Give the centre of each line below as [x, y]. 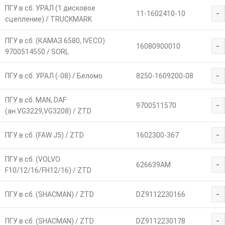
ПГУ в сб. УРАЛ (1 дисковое [50, 8]
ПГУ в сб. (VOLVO [32, 159]
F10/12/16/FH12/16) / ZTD [48, 170]
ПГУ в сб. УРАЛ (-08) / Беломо [53, 76]
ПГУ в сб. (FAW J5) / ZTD [44, 135]
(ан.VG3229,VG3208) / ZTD [48, 111]
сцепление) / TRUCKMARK [48, 19]
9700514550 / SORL [37, 51]
